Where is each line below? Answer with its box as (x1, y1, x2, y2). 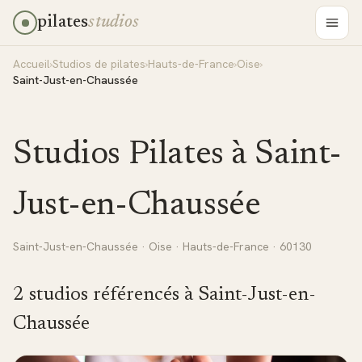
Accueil (13, 57, 50, 71)
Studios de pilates (53, 57, 145, 71)
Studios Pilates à (13, 138, 255, 172)
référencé (88, 285, 172, 305)
